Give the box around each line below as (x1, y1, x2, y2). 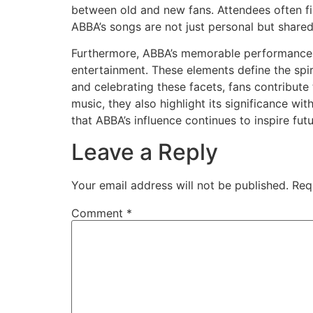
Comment (71, 205, 126, 220)
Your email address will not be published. (71, 177, 289, 192)
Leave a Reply (71, 138, 218, 166)
